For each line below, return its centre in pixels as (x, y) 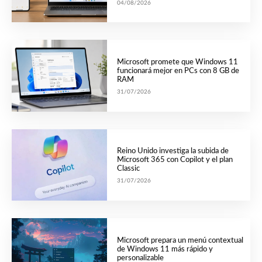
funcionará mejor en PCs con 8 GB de (178, 71)
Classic (128, 169)
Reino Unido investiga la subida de (173, 151)
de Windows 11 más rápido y (165, 249)
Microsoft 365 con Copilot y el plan (175, 160)
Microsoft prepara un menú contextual (180, 240)
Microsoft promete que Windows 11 (177, 63)
